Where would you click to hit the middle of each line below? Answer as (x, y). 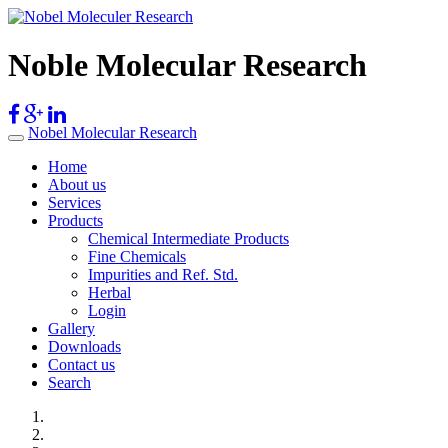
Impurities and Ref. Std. (163, 274)
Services (74, 202)
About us (77, 184)
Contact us (81, 364)
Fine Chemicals (137, 256)
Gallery (71, 328)
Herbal (109, 292)
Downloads (84, 346)
